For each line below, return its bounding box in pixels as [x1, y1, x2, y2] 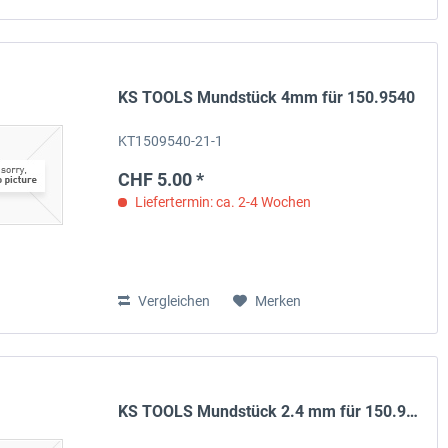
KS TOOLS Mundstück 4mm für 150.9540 [118, 87, 416, 107]
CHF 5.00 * [118, 168, 205, 190]
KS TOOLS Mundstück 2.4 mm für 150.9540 [406, 401, 419, 421]
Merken [255, 292, 302, 309]
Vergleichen [135, 292, 211, 309]
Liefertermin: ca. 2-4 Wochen [132, 193, 312, 210]
